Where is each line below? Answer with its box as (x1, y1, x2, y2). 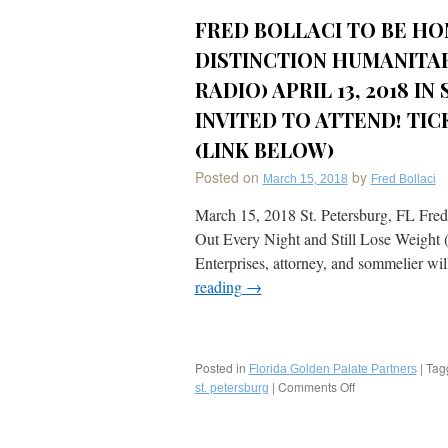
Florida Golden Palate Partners (248, 362, 417, 376)
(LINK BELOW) (194, 136, 334, 163)
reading (194, 276, 246, 297)
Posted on (194, 167, 259, 187)
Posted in (194, 359, 246, 376)
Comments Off (277, 378, 355, 395)
